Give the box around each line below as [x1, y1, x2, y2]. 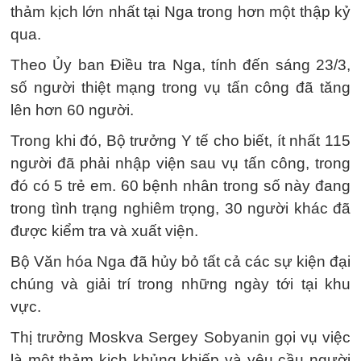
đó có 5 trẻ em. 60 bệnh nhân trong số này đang [10, 177, 351, 194]
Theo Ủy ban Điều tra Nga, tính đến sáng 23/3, [10, 56, 351, 73]
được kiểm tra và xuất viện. [10, 222, 198, 239]
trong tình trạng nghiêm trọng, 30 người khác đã [10, 200, 351, 217]
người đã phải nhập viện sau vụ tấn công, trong [10, 155, 351, 172]
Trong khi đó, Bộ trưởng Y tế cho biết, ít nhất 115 [10, 132, 351, 149]
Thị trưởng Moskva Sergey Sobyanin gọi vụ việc [10, 329, 351, 346]
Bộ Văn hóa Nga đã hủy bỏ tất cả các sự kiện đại [10, 253, 351, 270]
